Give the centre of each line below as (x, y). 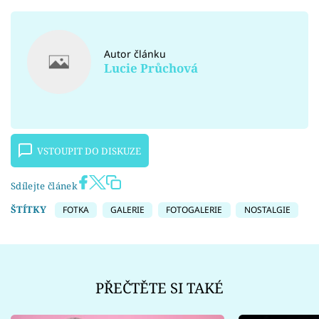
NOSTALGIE (267, 209)
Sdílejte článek (44, 185)
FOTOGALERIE (194, 209)
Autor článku (135, 54)
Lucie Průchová (151, 68)
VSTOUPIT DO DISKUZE (89, 151)
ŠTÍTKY (28, 209)
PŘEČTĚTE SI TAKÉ (159, 288)
